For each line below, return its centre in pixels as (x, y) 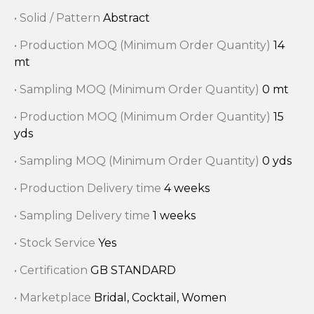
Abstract (127, 18)
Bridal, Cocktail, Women (160, 297)
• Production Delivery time (89, 188)
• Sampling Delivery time (83, 215)
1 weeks (174, 215)
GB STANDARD (133, 270)
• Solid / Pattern (59, 18)
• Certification (52, 270)
